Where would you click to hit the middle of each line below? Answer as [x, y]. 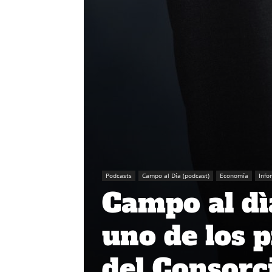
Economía [234, 175]
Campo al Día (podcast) [176, 175]
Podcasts [119, 175]
